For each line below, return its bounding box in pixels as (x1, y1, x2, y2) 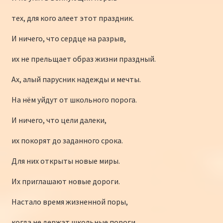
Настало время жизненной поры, (11, 196, 128, 207)
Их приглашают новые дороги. (11, 176, 120, 186)
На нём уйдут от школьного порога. (11, 94, 137, 105)
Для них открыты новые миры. (11, 155, 120, 166)
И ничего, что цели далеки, (11, 114, 107, 125)
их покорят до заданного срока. (11, 135, 123, 145)
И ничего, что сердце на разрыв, (11, 33, 126, 43)
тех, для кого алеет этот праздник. (11, 12, 134, 23)
